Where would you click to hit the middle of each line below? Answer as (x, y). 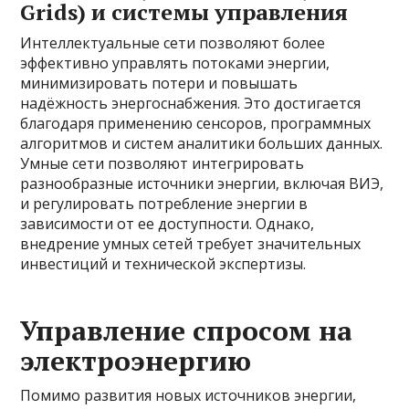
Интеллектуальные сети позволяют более (173, 43)
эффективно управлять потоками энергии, (175, 63)
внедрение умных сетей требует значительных (191, 244)
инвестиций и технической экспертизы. (163, 264)
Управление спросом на (187, 330)
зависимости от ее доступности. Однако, (168, 224)
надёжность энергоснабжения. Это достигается (191, 103)
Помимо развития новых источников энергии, (189, 395)
